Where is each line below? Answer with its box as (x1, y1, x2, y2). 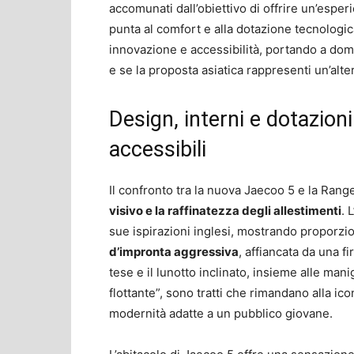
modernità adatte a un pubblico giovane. (109, 305, 333, 321)
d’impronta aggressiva (109, 243, 239, 259)
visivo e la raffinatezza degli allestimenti (109, 202, 341, 218)
